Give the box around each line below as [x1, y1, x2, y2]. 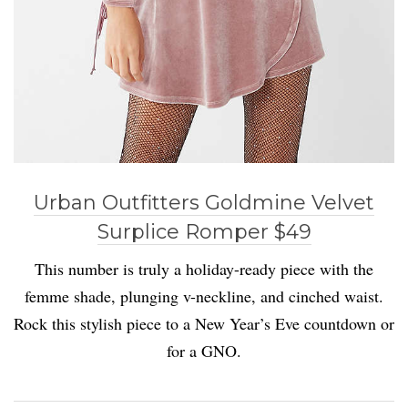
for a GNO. [167, 340, 241, 362]
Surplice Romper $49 [97, 219, 311, 245]
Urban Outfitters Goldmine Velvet [34, 190, 374, 216]
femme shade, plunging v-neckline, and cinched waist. [25, 285, 383, 308]
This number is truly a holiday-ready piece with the [35, 258, 373, 280]
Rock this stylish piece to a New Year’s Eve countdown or [14, 312, 394, 335]
